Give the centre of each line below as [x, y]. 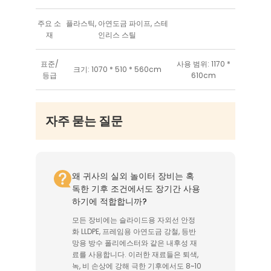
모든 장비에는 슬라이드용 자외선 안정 [134, 220]
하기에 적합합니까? [109, 202]
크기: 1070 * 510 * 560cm [117, 70]
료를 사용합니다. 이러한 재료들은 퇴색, [135, 255]
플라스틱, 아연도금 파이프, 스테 [117, 24]
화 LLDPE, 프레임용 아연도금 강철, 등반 [134, 232]
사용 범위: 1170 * [203, 64]
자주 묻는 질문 [84, 121]
